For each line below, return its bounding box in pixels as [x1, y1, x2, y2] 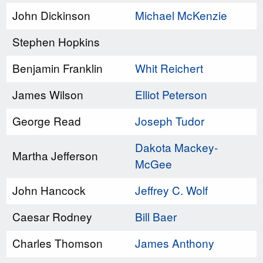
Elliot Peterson [135, 86, 207, 102]
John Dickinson [12, 6, 90, 23]
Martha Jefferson [12, 147, 98, 163]
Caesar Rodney [12, 208, 92, 224]
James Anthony [135, 234, 214, 251]
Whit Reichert [135, 59, 203, 76]
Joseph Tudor [135, 112, 204, 129]
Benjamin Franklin [12, 59, 103, 76]
